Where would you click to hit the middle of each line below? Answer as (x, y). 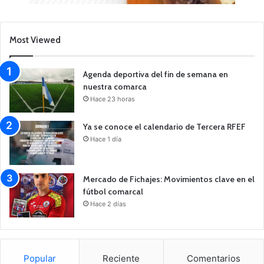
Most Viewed (35, 40)
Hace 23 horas (113, 99)
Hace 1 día (106, 139)
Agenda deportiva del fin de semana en (156, 74)
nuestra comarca (115, 86)
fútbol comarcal (113, 191)
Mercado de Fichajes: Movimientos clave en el (169, 179)
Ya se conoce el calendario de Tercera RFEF (164, 126)
